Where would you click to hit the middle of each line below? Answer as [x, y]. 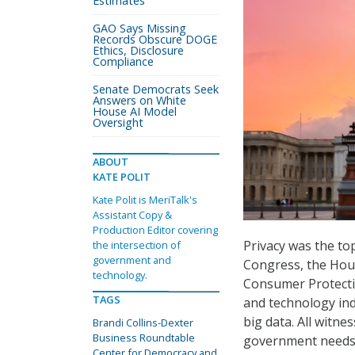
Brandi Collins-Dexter [143, 323]
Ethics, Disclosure [138, 50]
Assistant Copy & [132, 215]
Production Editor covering [155, 230]
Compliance [123, 61]
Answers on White [139, 100]
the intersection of [137, 245]
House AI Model [135, 111]
